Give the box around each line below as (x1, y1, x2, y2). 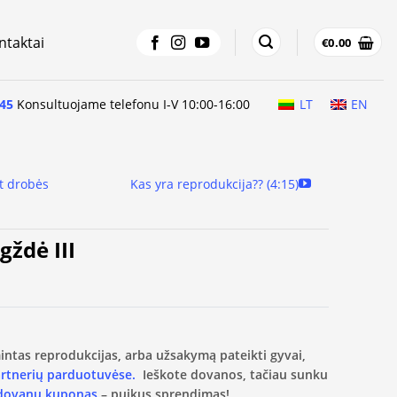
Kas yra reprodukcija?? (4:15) (129, 175, 299, 192)
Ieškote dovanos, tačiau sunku (136, 365, 328, 383)
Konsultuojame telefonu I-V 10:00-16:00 (13, 95, 251, 113)
